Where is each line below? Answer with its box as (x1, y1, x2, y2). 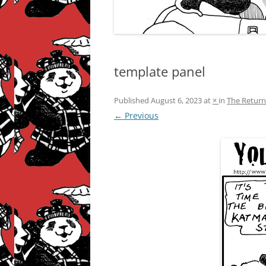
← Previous (114, 110, 159, 121)
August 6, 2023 (151, 95, 202, 106)
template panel (114, 62, 205, 80)
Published (114, 95, 151, 106)
